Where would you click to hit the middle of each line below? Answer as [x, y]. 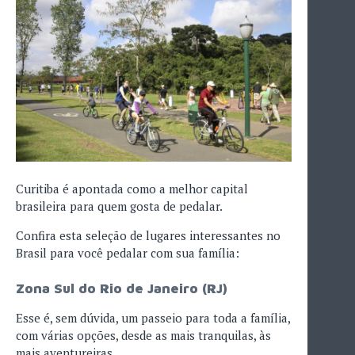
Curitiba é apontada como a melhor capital [132, 188]
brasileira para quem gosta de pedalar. [119, 206]
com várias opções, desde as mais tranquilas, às [143, 335]
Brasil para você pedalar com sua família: [128, 252]
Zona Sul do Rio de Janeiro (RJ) [122, 289]
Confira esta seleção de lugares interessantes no [148, 235]
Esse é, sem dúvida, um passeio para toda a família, [153, 317]
